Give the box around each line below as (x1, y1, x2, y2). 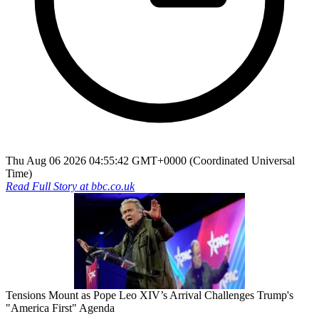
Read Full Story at (6, 179, 91, 192)
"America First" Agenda (6, 301, 115, 314)
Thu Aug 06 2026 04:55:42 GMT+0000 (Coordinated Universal (6, 154, 295, 167)
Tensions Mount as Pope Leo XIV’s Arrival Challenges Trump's (6, 288, 293, 301)
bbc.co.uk (91, 179, 135, 192)
